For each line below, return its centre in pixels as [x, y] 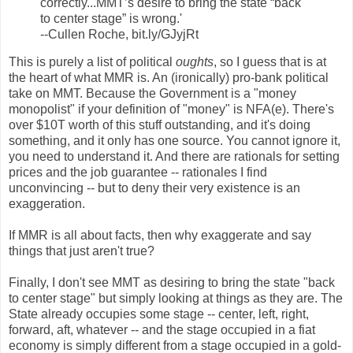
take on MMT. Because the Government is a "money [152, 94]
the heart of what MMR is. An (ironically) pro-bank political [169, 78]
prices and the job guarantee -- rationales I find [138, 173]
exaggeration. [47, 204]
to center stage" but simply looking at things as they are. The [176, 299]
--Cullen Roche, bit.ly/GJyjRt [119, 34]
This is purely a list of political [92, 62]
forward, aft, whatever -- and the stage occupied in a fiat [162, 330]
